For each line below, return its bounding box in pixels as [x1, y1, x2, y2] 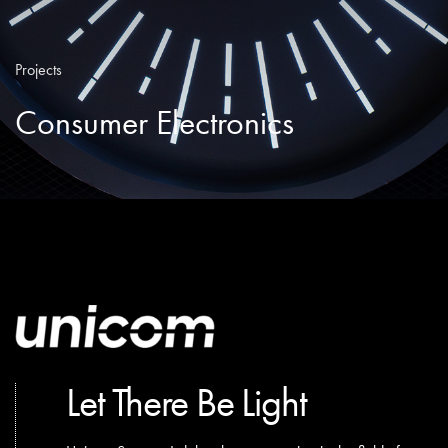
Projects [15, 59, 62, 81]
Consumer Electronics [15, 101, 294, 145]
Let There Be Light [66, 377, 307, 429]
